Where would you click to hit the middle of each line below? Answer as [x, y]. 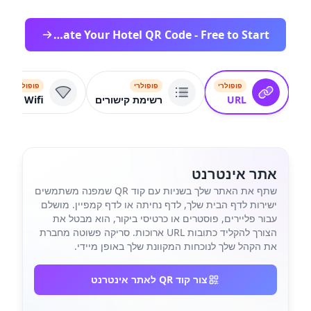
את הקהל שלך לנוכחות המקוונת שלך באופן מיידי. [176, 246]
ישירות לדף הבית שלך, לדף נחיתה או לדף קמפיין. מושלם [159, 204]
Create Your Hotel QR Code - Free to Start [58, 35]
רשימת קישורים [129, 100]
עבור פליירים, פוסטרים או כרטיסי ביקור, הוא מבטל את [165, 218]
